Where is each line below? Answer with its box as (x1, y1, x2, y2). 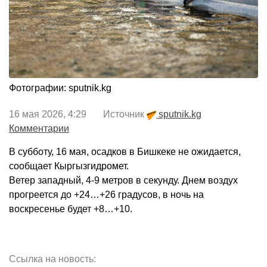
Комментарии (9, 123, 69, 134)
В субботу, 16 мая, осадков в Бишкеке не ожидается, (9, 147, 241, 157)
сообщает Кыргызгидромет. (9, 161, 129, 172)
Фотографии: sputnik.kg (9, 83, 111, 94)
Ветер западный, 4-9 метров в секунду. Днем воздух (9, 175, 238, 186)
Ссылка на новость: (9, 254, 96, 265)
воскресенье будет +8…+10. (9, 204, 132, 215)
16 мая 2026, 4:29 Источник (9, 109, 147, 120)
